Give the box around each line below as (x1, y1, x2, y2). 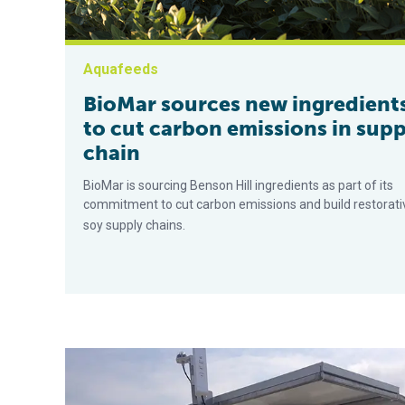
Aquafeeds (83, 61, 158, 79)
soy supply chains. (83, 218, 185, 233)
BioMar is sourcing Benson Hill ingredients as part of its (83, 178, 393, 193)
